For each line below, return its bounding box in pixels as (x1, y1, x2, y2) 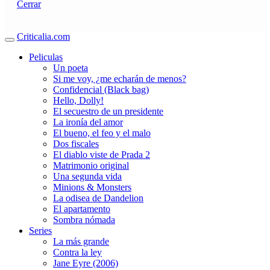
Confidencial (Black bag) (53, 84, 149, 95)
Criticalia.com (17, 31, 70, 42)
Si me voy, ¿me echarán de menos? (53, 73, 186, 84)
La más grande (53, 236, 109, 246)
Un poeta (53, 62, 88, 73)
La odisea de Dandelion (53, 192, 143, 203)
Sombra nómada (53, 214, 115, 225)
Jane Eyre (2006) (53, 257, 118, 268)
